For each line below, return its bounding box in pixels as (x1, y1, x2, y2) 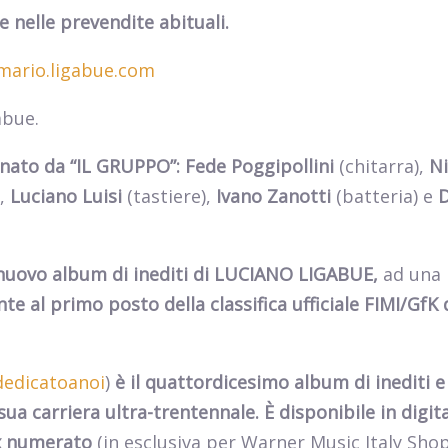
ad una (383, 262, 441, 287)
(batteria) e (336, 184, 433, 209)
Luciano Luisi (5, 184, 127, 209)
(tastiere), (127, 184, 211, 209)
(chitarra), (339, 154, 424, 179)
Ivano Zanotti (211, 184, 336, 209)
